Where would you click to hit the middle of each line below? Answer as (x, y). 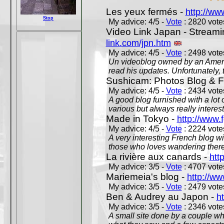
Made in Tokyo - (141, 119)
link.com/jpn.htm (138, 43)
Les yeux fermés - (145, 12)
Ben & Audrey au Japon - (161, 197)
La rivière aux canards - (157, 157)
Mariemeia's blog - (146, 177)
